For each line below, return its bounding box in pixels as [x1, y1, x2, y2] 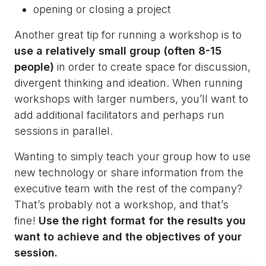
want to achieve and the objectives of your [14, 230, 242, 243]
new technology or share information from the [14, 166, 243, 179]
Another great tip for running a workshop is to [14, 28, 242, 41]
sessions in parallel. [14, 124, 113, 137]
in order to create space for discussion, [54, 60, 251, 73]
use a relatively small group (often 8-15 [14, 44, 221, 57]
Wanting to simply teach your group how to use [14, 150, 251, 163]
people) [14, 60, 54, 73]
